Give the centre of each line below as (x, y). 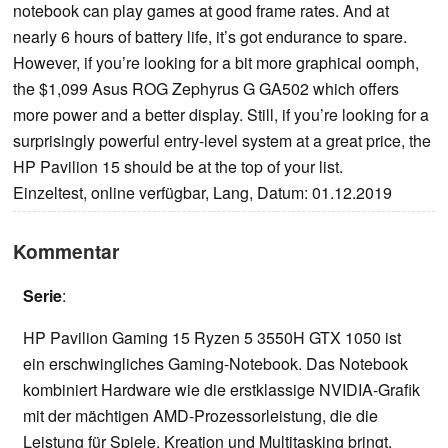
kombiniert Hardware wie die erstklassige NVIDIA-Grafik (221, 390)
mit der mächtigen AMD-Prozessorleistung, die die (200, 416)
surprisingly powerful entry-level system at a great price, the (222, 141)
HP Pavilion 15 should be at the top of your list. (178, 167)
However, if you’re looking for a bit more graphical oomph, (216, 63)
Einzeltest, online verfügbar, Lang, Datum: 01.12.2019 (202, 193)
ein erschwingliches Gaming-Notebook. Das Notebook (215, 364)
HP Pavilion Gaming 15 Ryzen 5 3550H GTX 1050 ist (212, 338)
